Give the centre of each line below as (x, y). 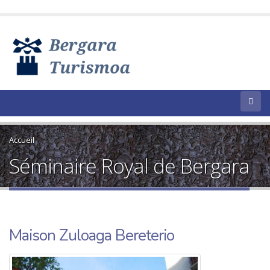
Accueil (22, 140)
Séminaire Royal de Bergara (129, 166)
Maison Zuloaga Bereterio (92, 235)
